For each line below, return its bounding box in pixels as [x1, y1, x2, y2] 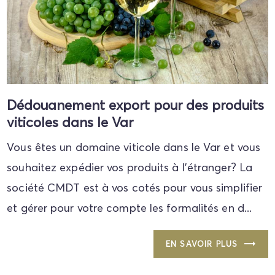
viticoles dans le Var [7, 113, 134, 131]
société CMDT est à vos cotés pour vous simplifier [7, 180, 263, 195]
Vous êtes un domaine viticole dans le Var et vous [7, 139, 261, 154]
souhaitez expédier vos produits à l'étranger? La [7, 160, 253, 174]
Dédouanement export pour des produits [7, 96, 265, 114]
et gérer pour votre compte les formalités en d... [7, 200, 252, 215]
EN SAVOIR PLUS [165, 238, 238, 249]
